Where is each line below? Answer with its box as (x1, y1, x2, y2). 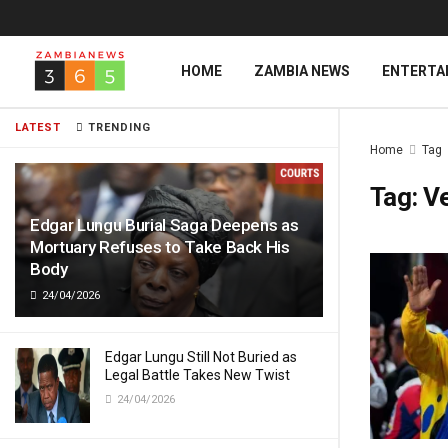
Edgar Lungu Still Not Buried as (105, 349, 297, 365)
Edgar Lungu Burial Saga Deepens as (30, 215, 299, 235)
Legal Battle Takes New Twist (105, 367, 290, 383)
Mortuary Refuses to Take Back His (30, 237, 290, 257)
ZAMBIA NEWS (254, 63, 350, 79)
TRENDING (84, 121, 151, 134)
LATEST (15, 121, 61, 134)
